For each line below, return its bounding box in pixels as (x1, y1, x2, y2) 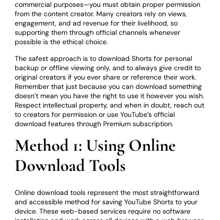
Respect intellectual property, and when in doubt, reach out (15, 100, 205, 110)
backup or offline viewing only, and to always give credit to (15, 63, 201, 72)
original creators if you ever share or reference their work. (15, 72, 197, 82)
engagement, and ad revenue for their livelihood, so (15, 19, 178, 28)
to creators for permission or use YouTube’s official (15, 110, 175, 119)
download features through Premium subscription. (15, 119, 174, 128)
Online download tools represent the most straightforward (15, 188, 200, 197)
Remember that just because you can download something (15, 82, 202, 91)
